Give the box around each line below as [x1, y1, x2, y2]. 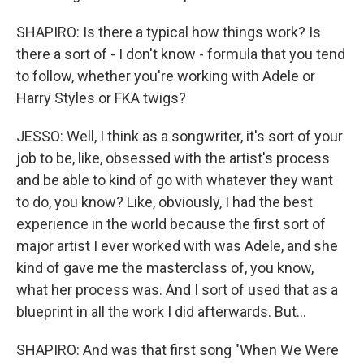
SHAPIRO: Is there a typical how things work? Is [16, 24, 321, 41]
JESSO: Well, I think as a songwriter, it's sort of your [16, 128, 343, 145]
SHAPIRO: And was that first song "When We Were [16, 341, 339, 358]
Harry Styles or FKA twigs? [16, 89, 186, 106]
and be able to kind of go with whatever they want [16, 171, 333, 188]
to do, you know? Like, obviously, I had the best [16, 193, 313, 210]
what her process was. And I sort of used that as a [16, 281, 338, 298]
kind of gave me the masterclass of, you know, [16, 259, 314, 276]
